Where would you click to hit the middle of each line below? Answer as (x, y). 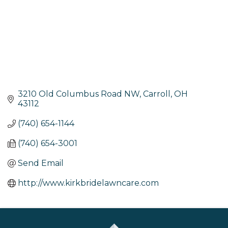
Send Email (41, 163)
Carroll (157, 94)
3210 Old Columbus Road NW (79, 94)
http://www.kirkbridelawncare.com (88, 183)
